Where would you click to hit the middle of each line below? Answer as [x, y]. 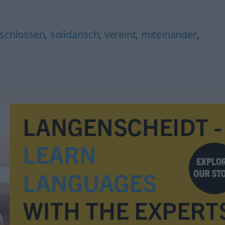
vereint [120, 34]
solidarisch [75, 34]
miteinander [169, 34]
